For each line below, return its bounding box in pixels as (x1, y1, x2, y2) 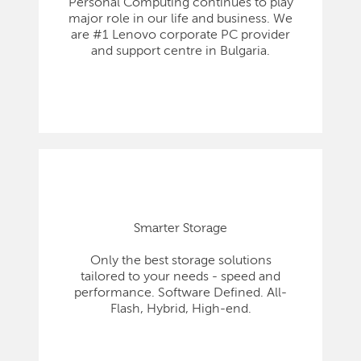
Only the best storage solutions (89, 255, 272, 268)
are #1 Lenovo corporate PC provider (71, 29, 290, 43)
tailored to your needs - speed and (81, 271, 280, 284)
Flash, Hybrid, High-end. (110, 303, 251, 317)
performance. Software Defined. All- (74, 287, 287, 301)
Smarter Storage (134, 222, 227, 236)
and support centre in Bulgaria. (91, 45, 270, 59)
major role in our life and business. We (68, 13, 293, 27)
